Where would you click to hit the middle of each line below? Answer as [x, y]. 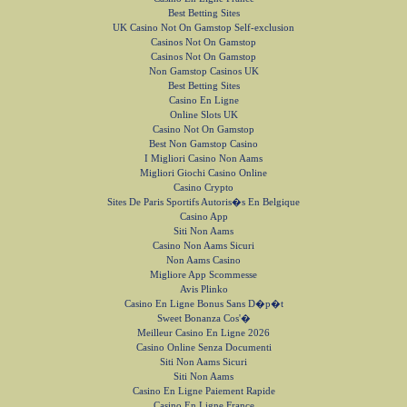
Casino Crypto [203, 187]
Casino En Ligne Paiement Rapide [203, 391]
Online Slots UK [203, 114]
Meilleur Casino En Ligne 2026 [203, 333]
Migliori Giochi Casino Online [203, 173]
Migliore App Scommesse [203, 274]
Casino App [203, 216]
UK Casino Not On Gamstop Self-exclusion [203, 27]
